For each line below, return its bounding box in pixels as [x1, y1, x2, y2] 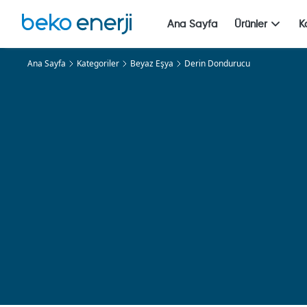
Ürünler [234, 19, 267, 29]
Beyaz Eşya [130, 58, 173, 69]
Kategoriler [77, 58, 119, 69]
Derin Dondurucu [184, 58, 250, 69]
